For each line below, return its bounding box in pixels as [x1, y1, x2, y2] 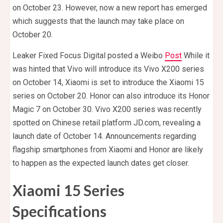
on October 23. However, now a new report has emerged [12, 3, 207, 13]
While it [182, 51, 210, 61]
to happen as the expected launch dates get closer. [12, 158, 189, 168]
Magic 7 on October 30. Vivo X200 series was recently [12, 105, 202, 114]
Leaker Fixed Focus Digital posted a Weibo [12, 51, 165, 61]
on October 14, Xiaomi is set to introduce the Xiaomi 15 [12, 78, 204, 88]
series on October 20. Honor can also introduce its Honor [12, 91, 210, 101]
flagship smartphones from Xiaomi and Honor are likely [12, 145, 203, 155]
